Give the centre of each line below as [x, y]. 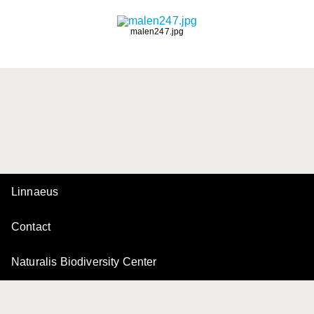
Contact [31, 227]
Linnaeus [35, 192]
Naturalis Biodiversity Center [84, 262]
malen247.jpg [157, 32]
